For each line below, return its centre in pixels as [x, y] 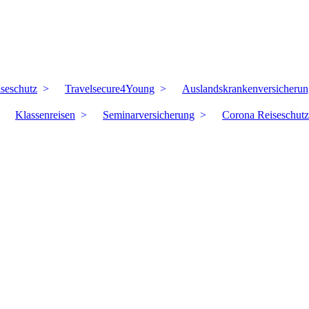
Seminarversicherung [149, 115]
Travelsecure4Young [110, 89]
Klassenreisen [45, 115]
